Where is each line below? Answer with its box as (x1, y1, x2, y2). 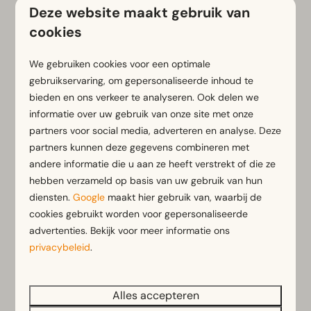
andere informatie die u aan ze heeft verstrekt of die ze (29, 158, 276, 170)
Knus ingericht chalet (58, 13, 165, 28)
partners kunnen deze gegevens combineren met (29, 141, 250, 153)
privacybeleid (29, 241, 91, 253)
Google (73, 191, 106, 203)
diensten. (29, 191, 74, 203)
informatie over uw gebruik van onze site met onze (29, 108, 254, 120)
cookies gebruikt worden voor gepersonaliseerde (29, 208, 249, 220)
